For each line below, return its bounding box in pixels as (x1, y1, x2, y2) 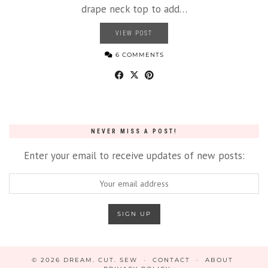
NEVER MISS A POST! (90, 127, 178, 135)
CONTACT (153, 255, 190, 264)
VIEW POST (115, 29, 153, 36)
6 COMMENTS (112, 50, 164, 59)
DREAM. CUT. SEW (63, 255, 138, 264)
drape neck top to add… (81, 2, 187, 16)
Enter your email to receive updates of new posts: (23, 148, 245, 162)
